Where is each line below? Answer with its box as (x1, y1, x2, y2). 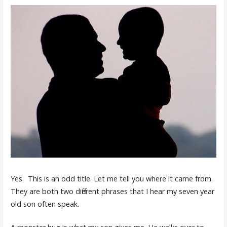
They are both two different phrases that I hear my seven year (10, 186, 214, 196)
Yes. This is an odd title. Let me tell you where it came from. (10, 173, 213, 183)
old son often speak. (10, 199, 81, 209)
